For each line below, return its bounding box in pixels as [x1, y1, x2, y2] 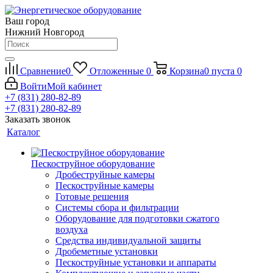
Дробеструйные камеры [55, 169, 155, 180]
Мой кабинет [47, 81, 102, 91]
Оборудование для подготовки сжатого [55, 213, 219, 224]
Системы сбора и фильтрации [55, 202, 179, 213]
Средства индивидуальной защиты [55, 235, 201, 246]
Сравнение [20, 66, 66, 76]
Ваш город [5, 16, 49, 26]
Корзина [169, 66, 204, 76]
